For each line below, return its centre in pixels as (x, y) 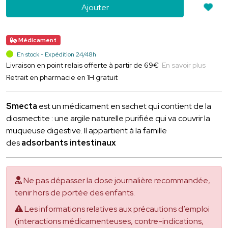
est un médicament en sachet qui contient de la (124, 106)
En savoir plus (184, 65)
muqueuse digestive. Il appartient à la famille (87, 130)
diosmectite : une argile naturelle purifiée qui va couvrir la (108, 118)
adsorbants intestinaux (69, 142)
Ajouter (95, 7)
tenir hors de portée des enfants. (75, 192)
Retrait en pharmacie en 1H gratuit (62, 77)
